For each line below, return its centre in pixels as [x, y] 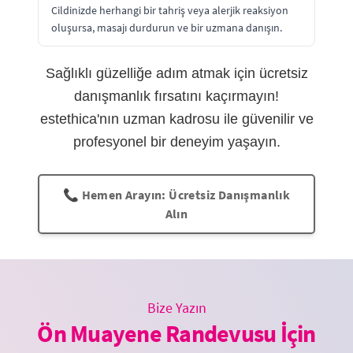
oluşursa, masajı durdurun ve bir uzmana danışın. [167, 28]
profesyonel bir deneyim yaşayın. [176, 142]
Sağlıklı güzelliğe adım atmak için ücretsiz [176, 73]
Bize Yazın [176, 308]
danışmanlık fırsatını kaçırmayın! [176, 96]
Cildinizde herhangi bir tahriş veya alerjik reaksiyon [170, 10]
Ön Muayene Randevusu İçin [176, 333]
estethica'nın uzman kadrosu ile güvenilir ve [176, 119]
